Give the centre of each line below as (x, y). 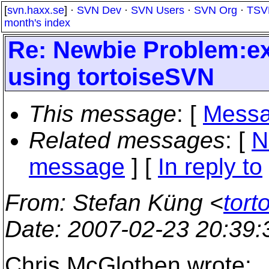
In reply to (210, 167)
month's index (37, 23)
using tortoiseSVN (111, 77)
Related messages (127, 140)
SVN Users (158, 10)
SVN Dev (99, 10)
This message (103, 114)
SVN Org (216, 10)
